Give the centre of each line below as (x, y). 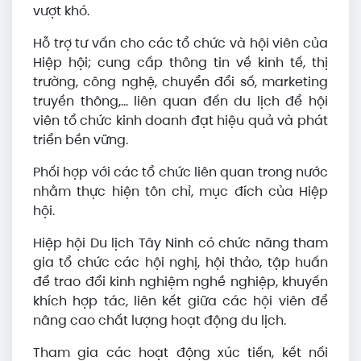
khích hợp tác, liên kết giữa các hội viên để (180, 301)
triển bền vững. (81, 140)
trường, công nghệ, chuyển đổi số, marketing (180, 82)
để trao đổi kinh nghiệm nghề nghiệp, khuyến (180, 282)
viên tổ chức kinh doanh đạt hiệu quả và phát (180, 120)
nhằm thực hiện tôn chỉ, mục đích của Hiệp (180, 191)
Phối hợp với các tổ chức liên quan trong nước (180, 172)
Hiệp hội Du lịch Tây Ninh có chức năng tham (180, 243)
